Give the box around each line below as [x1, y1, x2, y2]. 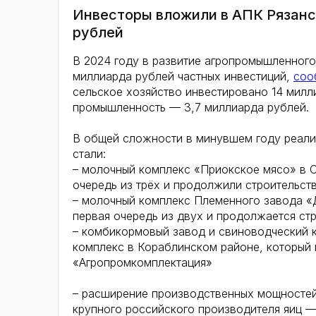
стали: [73, 147, 106, 161]
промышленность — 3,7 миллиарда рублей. [73, 100, 309, 114]
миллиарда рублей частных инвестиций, [73, 69, 293, 83]
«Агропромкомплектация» [73, 255, 212, 269]
